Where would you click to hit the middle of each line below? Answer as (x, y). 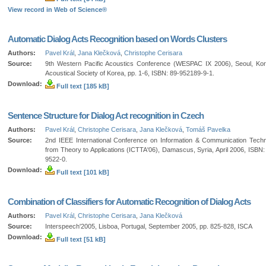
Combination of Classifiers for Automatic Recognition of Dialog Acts (129, 201)
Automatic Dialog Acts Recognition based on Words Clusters (117, 39)
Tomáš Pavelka (208, 129)
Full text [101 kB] (82, 172)
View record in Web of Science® (57, 9)
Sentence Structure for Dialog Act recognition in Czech (106, 115)
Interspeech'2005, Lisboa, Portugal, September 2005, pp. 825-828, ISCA (149, 226)
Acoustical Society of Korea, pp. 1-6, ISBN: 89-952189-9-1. (130, 73)
